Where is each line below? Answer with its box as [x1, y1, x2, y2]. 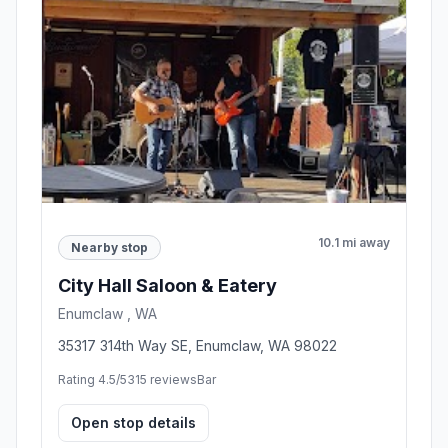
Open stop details [71, 414, 196, 432]
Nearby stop [71, 239, 148, 255]
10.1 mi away [318, 234, 390, 250]
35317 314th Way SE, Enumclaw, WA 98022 [58, 337, 337, 355]
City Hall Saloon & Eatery [58, 275, 277, 297]
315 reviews [127, 372, 197, 388]
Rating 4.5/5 [58, 372, 127, 388]
